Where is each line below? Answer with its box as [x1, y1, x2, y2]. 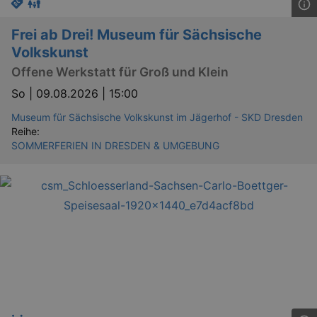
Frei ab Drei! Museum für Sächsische [11, 25, 262, 43]
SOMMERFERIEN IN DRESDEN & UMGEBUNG [11, 139, 219, 152]
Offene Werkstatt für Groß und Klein [11, 64, 229, 80]
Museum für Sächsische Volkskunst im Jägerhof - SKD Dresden [11, 111, 303, 124]
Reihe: [11, 125, 40, 138]
